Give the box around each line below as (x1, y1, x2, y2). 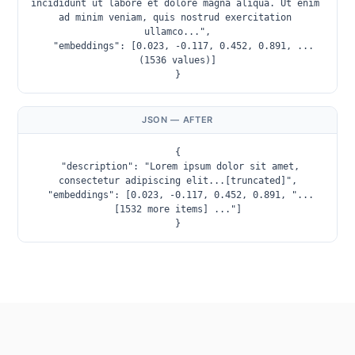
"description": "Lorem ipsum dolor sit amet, (50, 161, 61, 172)
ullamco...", (144, 26, 211, 37)
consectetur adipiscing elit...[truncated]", (58, 175, 297, 186)
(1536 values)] (139, 55, 216, 66)
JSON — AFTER (142, 114, 213, 125)
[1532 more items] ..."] (113, 204, 242, 215)
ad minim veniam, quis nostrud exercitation (58, 12, 292, 23)
